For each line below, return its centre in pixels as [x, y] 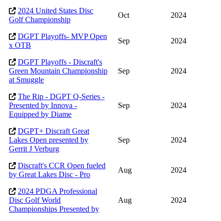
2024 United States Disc [55, 11]
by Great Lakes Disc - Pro [50, 175]
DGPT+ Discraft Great [54, 131]
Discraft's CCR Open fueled [62, 166]
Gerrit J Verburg [34, 149]
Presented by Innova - [43, 106]
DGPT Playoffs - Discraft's [60, 62]
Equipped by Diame [40, 114]
